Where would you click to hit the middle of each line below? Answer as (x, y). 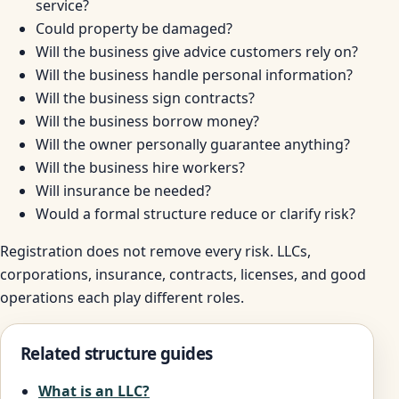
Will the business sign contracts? (145, 98)
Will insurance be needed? (123, 190)
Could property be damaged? (134, 28)
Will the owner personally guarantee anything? (193, 144)
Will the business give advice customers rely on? (197, 51)
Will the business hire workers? (140, 167)
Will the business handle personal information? (194, 74)
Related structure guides (117, 353)
